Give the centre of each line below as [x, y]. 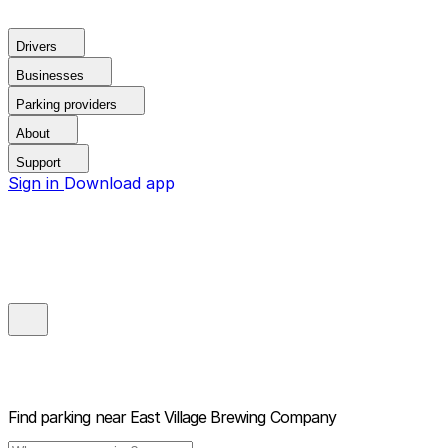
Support [38, 162]
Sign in [36, 183]
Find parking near [67, 417]
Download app [119, 183]
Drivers [36, 46]
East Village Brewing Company [232, 417]
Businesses [50, 75]
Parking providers [66, 104]
